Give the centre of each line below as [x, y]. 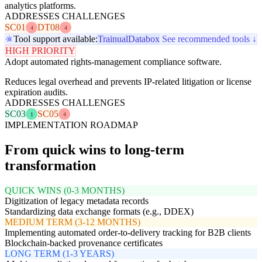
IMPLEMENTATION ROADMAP [71, 125]
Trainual [113, 39]
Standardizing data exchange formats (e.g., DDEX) [99, 212]
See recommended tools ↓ [209, 39]
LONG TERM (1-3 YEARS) [59, 254]
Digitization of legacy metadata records [77, 201]
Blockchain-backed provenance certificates [84, 243]
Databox [144, 39]
